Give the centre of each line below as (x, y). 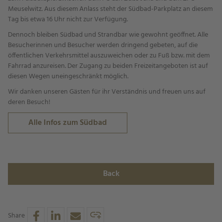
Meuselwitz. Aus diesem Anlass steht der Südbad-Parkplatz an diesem (110, 9)
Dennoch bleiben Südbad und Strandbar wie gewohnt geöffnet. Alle (108, 35)
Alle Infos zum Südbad (68, 123)
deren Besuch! (29, 102)
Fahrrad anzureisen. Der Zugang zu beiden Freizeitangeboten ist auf (108, 66)
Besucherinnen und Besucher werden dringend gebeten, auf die (103, 45)
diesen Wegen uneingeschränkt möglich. (68, 77)
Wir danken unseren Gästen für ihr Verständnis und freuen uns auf (107, 92)
